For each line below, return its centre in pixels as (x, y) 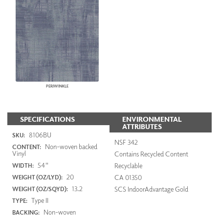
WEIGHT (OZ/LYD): (37, 177)
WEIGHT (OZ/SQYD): (40, 189)
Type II (39, 200)
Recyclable (128, 165)
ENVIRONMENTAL (152, 119)
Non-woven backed (70, 146)
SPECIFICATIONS (47, 119)
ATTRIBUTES (142, 127)
